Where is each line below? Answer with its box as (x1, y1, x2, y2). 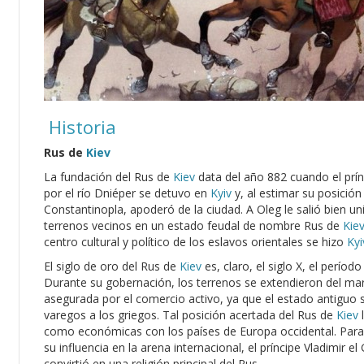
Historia (44, 115, 116, 139)
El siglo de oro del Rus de (44, 258, 180, 274)
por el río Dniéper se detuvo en (44, 185, 210, 201)
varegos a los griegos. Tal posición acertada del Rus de (44, 307, 336, 323)
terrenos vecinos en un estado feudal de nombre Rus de (44, 218, 343, 233)
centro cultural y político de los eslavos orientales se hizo (44, 234, 347, 249)
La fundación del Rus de (44, 169, 173, 184)
